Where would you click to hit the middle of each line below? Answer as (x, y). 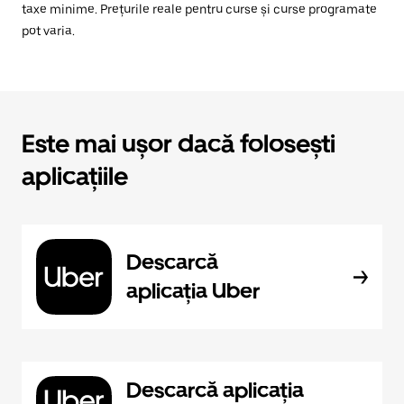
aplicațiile (75, 176)
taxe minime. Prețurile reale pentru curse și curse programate (199, 9)
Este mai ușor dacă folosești (179, 143)
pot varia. (48, 31)
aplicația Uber (193, 291)
